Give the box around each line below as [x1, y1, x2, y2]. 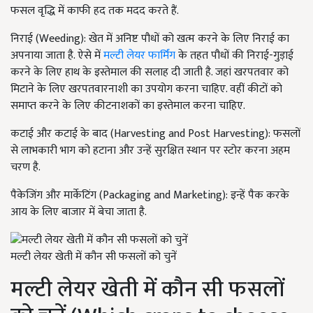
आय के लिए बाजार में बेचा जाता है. [10, 202, 147, 221]
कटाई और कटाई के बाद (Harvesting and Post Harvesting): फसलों [10, 124, 300, 143]
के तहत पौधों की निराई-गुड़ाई [175, 45, 293, 65]
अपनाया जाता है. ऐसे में [10, 45, 103, 65]
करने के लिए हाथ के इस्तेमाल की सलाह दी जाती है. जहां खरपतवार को [10, 62, 289, 82]
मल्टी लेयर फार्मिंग [103, 45, 175, 65]
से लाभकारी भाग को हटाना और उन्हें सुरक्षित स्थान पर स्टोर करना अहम [10, 140, 290, 160]
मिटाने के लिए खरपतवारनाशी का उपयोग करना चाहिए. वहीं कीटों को [10, 79, 282, 99]
